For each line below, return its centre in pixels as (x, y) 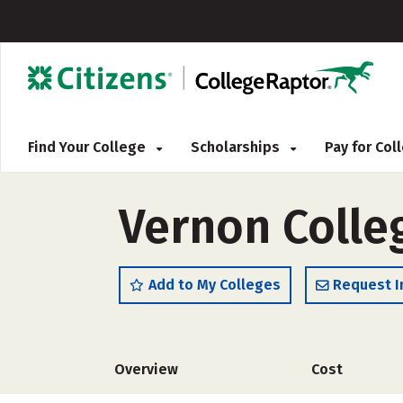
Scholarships (237, 147)
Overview (146, 369)
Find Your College (89, 147)
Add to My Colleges (215, 285)
